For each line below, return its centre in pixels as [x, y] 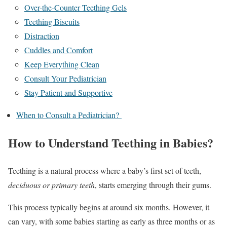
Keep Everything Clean [62, 64]
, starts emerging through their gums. [154, 184]
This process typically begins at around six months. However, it [109, 207]
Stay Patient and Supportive [68, 92]
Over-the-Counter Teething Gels [75, 7]
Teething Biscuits [52, 22]
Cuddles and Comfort [59, 50]
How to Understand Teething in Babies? [113, 142]
